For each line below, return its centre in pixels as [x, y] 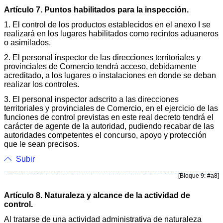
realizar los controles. [42, 84]
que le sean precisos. [42, 144]
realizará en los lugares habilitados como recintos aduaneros [111, 33]
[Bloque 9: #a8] [199, 175]
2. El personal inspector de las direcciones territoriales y [102, 57]
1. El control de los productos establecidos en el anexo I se [107, 24]
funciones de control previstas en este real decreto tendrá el [109, 117]
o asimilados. [27, 42]
